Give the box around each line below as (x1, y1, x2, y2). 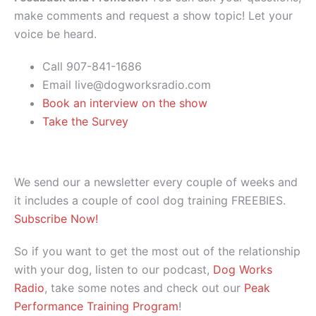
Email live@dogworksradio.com (42, 78, 211, 92)
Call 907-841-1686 (42, 59, 142, 74)
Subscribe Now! (14, 212, 98, 226)
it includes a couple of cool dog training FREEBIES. (14, 193, 286, 208)
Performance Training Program (14, 299, 178, 314)
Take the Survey (42, 114, 128, 129)
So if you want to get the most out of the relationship (14, 244, 300, 259)
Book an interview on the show (42, 96, 207, 111)
